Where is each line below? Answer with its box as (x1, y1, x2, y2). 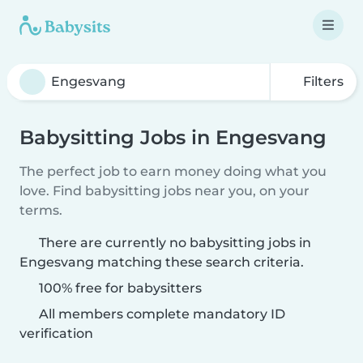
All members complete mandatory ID (36, 306, 285, 322)
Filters (300, 74, 344, 89)
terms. (19, 203, 62, 218)
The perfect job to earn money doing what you (19, 164, 327, 179)
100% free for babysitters (36, 280, 202, 296)
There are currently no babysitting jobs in (39, 235, 311, 250)
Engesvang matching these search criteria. (19, 254, 304, 270)
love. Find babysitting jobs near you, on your (19, 183, 310, 199)
